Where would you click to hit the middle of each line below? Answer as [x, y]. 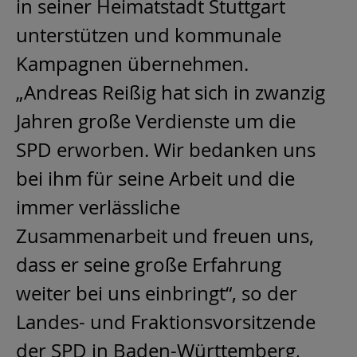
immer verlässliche [98, 207]
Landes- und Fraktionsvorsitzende [166, 322]
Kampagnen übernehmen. [132, 63]
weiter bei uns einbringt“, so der [157, 293]
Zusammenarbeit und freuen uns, [165, 235]
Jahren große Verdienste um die [156, 121]
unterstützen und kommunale [149, 35]
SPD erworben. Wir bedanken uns [166, 149]
